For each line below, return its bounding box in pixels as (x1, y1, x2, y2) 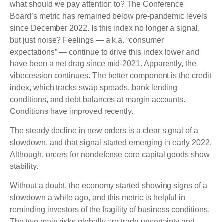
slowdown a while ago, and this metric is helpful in (10, 193, 185, 202)
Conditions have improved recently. (10, 107, 133, 116)
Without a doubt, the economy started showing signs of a (10, 181, 207, 190)
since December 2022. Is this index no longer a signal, (10, 24, 200, 33)
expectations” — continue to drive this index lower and (10, 48, 199, 56)
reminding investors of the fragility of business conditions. (10, 205, 210, 214)
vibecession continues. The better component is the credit (10, 71, 211, 80)
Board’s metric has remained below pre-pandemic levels (10, 12, 207, 21)
